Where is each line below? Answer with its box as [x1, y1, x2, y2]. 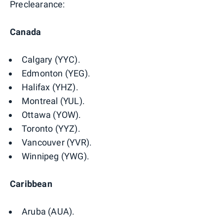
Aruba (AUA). [22, 206, 75, 217]
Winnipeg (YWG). [22, 150, 89, 161]
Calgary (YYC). [22, 54, 80, 65]
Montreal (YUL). [22, 95, 85, 106]
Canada [10, 26, 41, 37]
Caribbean [10, 178, 52, 189]
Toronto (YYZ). [22, 123, 80, 134]
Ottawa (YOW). [22, 109, 81, 120]
